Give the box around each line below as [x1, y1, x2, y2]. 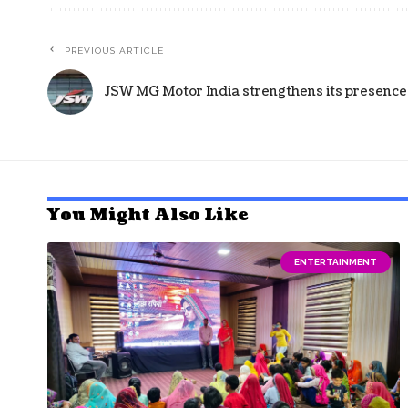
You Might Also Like [47, 203, 248, 227]
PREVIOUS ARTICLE [65, 45, 164, 56]
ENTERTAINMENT [293, 256, 377, 267]
